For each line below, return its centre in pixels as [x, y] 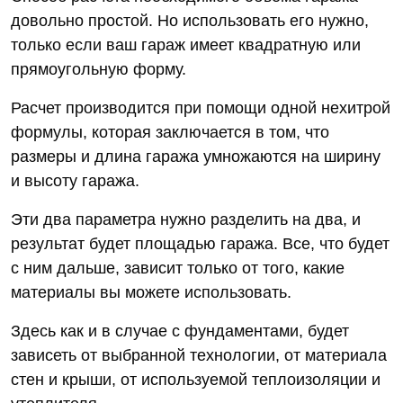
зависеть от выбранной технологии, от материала [199, 355]
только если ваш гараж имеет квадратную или [186, 45]
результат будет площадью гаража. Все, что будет [200, 244]
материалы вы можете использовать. [151, 292]
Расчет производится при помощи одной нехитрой [201, 108]
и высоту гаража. [75, 181]
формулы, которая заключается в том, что [170, 132]
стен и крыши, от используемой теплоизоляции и [196, 380]
